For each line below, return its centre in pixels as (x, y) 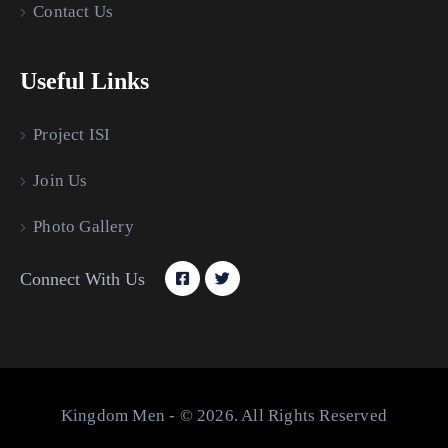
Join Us (60, 180)
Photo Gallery (83, 226)
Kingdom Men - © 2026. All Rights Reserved (224, 415)
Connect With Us (82, 278)
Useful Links (84, 80)
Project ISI (72, 134)
